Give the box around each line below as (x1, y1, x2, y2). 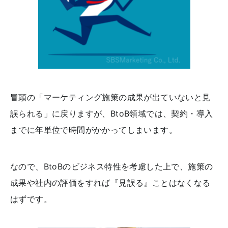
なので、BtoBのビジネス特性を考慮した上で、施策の (10, 161, 213, 172)
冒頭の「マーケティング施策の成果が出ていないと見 (10, 92, 211, 102)
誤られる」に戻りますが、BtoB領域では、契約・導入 (10, 108, 213, 119)
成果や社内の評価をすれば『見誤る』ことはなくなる (10, 177, 211, 188)
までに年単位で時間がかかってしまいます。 (10, 124, 177, 135)
